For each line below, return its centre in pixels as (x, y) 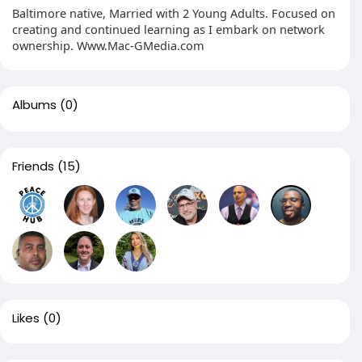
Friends (33, 166)
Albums (34, 105)
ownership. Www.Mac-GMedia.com (108, 46)
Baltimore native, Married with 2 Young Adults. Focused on (174, 13)
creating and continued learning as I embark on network (168, 29)
